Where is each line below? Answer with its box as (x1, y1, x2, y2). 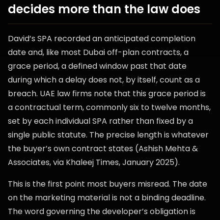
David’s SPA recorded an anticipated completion (8, 33, 195, 44)
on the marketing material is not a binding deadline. (8, 192, 206, 203)
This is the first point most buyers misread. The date (8, 178, 207, 190)
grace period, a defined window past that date (8, 60, 187, 72)
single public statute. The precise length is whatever (8, 129, 209, 140)
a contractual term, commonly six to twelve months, (8, 102, 211, 113)
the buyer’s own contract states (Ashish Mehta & (8, 143, 198, 154)
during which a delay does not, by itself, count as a (8, 74, 200, 85)
